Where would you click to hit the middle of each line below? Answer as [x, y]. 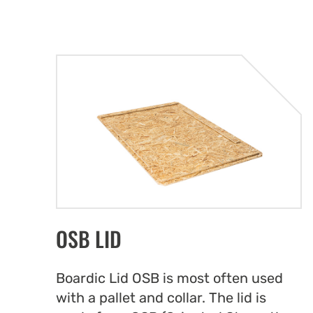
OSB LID [89, 239]
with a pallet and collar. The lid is [161, 298]
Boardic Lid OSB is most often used [169, 278]
